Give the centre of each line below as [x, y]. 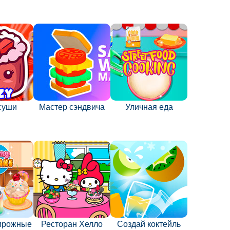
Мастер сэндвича [72, 107]
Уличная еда [149, 107]
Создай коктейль [149, 224]
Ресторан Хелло [72, 224]
